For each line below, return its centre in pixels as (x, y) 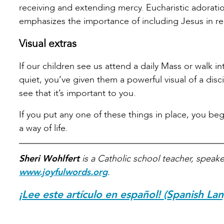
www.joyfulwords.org (63, 172)
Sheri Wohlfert (49, 159)
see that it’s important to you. (77, 93)
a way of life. (43, 128)
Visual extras (48, 44)
